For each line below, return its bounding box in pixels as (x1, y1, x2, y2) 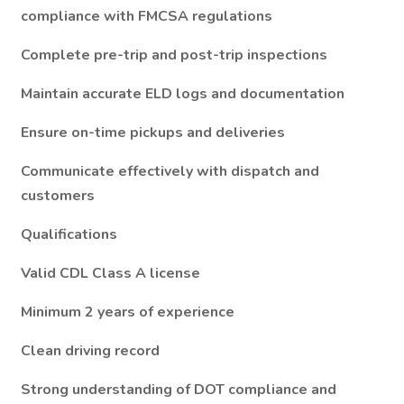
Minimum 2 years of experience (21, 302, 234, 322)
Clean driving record (21, 341, 160, 361)
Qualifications (21, 225, 117, 244)
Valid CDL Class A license (21, 263, 200, 283)
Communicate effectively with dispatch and (21, 161, 319, 181)
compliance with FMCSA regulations (21, 6, 272, 26)
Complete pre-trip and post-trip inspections (21, 45, 327, 65)
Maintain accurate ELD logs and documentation (21, 84, 344, 104)
